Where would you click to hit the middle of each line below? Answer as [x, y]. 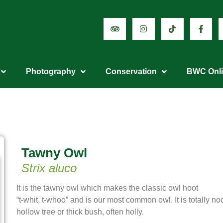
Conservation [131, 71]
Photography [51, 71]
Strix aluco [49, 168]
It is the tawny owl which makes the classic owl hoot [107, 188]
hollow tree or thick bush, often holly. [80, 212]
